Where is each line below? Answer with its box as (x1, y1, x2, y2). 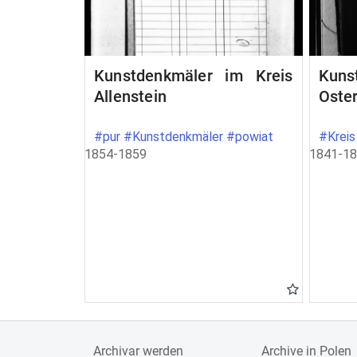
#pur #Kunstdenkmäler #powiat (94, 129, 273, 144)
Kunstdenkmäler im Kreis (94, 66, 293, 85)
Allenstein (94, 87, 167, 106)
